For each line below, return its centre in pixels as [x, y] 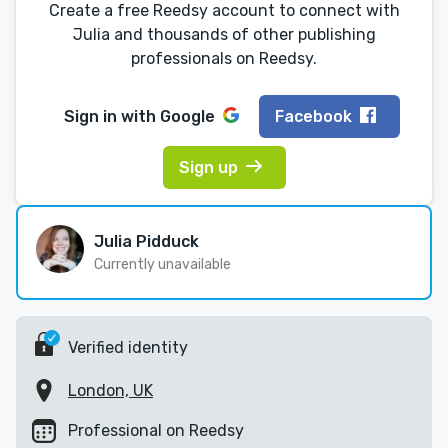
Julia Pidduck [146, 242]
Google [187, 116]
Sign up [208, 167]
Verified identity [128, 347]
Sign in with [112, 116]
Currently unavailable [162, 265]
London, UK [110, 391]
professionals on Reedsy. [224, 59]
